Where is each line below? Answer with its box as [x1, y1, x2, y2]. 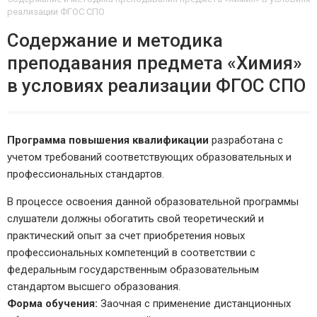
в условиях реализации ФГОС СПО [7, 75, 306, 97]
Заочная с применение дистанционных [98, 297, 291, 311]
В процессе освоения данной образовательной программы [7, 195, 299, 209]
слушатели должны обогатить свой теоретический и [7, 212, 264, 226]
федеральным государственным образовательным [7, 263, 259, 277]
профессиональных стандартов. [7, 168, 164, 181]
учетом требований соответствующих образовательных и [7, 151, 292, 164]
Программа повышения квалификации [7, 134, 209, 147]
